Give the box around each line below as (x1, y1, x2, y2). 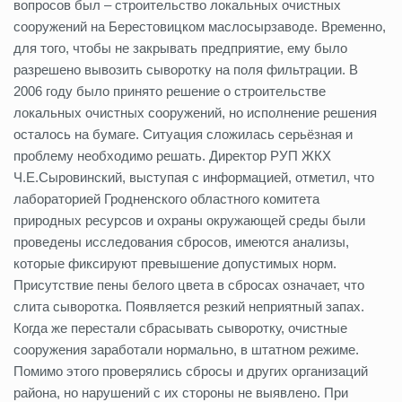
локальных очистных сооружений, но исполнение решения (13, 105, 377, 120)
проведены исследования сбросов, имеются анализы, (13, 234, 349, 249)
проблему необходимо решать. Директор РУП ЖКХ (13, 148, 331, 163)
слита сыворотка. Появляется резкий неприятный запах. (13, 299, 364, 314)
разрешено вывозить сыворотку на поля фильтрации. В (13, 62, 358, 77)
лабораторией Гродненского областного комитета (13, 191, 319, 206)
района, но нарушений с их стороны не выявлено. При (13, 385, 348, 400)
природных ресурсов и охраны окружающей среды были (13, 213, 365, 228)
